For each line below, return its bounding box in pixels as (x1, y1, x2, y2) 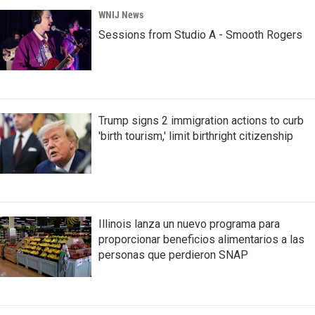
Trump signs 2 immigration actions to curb (98, 113, 304, 127)
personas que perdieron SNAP (98, 247, 248, 262)
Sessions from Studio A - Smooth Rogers (98, 27, 302, 41)
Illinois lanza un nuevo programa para (98, 217, 280, 231)
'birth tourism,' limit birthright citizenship (98, 129, 293, 143)
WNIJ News (98, 8, 143, 20)
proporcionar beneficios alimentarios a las (98, 232, 304, 246)
